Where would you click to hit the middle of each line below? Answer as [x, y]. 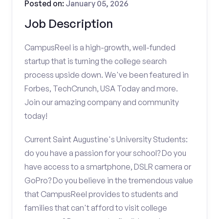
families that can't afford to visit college [96, 208]
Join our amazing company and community [102, 102]
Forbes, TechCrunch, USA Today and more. [101, 88]
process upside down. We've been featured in [107, 75]
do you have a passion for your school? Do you [105, 153]
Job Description [69, 23]
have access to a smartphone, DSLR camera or [108, 167]
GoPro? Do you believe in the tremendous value [109, 180]
